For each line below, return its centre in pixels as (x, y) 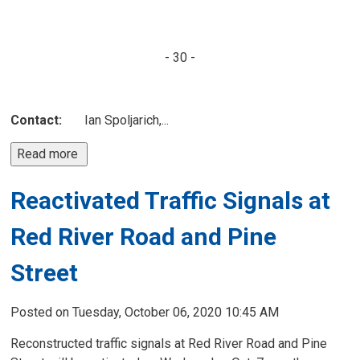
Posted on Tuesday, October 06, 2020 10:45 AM (145, 312)
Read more (49, 154)
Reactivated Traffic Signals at (171, 200)
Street (45, 273)
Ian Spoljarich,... (116, 120)
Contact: (37, 120)
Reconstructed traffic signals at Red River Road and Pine (169, 344)
